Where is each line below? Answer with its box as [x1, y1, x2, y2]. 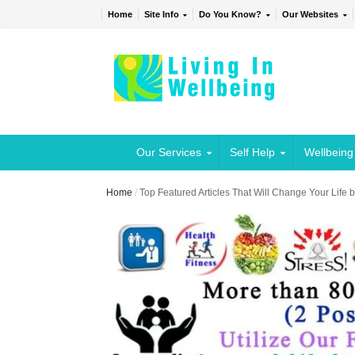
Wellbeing [303, 146, 353, 159]
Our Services [136, 146, 201, 159]
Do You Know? [199, 10, 262, 20]
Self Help [230, 146, 276, 159]
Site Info [143, 10, 179, 20]
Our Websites [282, 10, 339, 20]
